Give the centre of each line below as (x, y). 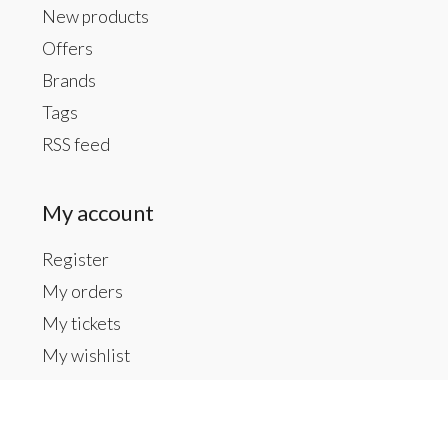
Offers (67, 48)
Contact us (94, 423)
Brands (68, 80)
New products (95, 16)
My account (97, 212)
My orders (82, 291)
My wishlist (85, 355)
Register (75, 259)
